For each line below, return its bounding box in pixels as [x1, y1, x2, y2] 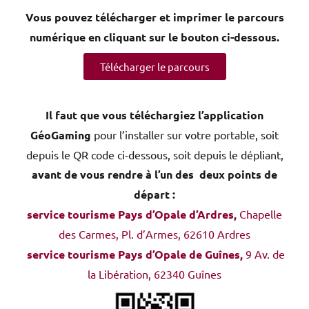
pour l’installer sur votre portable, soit [91, 128, 279, 142]
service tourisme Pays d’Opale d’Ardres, [27, 207, 239, 222]
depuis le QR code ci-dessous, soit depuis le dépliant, [26, 148, 283, 162]
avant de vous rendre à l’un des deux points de [32, 167, 277, 182]
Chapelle [239, 207, 282, 221]
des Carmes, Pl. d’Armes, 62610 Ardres [59, 227, 250, 241]
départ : [134, 187, 175, 202]
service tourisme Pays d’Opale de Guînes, [24, 247, 246, 262]
